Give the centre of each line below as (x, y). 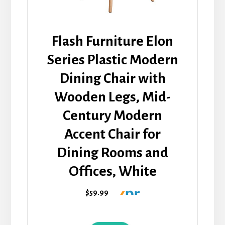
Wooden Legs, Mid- (113, 97)
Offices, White (113, 172)
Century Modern (113, 116)
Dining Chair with (113, 79)
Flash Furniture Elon (113, 41)
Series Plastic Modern (113, 60)
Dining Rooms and (113, 153)
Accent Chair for (113, 134)
